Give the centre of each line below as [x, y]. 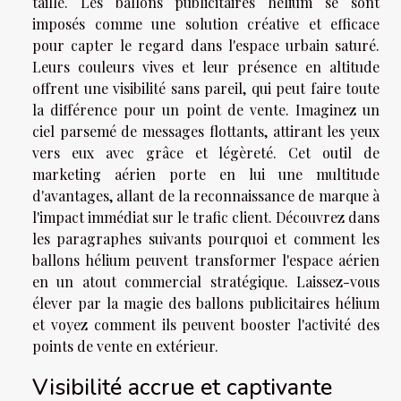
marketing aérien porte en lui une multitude [206, 174]
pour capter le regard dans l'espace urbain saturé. [206, 45]
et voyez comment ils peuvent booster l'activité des [206, 324]
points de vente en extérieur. [125, 346]
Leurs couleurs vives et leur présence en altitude [206, 66]
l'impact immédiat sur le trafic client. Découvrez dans [206, 217]
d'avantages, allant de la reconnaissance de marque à [206, 195]
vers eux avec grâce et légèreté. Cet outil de [206, 152]
